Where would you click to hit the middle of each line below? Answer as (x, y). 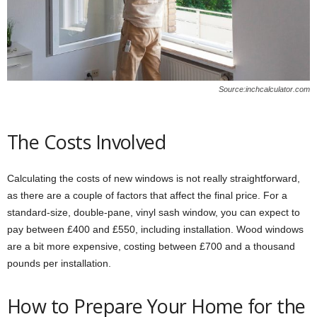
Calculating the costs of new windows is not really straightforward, (154, 178)
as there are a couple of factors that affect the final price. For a (147, 195)
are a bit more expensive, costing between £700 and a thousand (151, 246)
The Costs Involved (87, 142)
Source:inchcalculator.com (264, 89)
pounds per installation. (59, 263)
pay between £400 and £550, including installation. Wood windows (155, 229)
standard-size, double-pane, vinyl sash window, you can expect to (154, 212)
